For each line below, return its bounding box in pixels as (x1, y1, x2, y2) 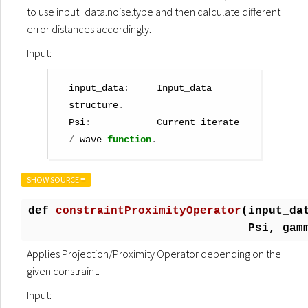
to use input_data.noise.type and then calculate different (27, 5, 280, 19)
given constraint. (27, 264, 100, 278)
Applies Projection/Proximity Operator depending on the (27, 247, 281, 261)
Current (157, 118, 195, 128)
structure (69, 100, 118, 111)
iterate (201, 118, 239, 128)
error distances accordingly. (27, 22, 151, 36)
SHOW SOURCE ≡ (27, 175, 85, 185)
